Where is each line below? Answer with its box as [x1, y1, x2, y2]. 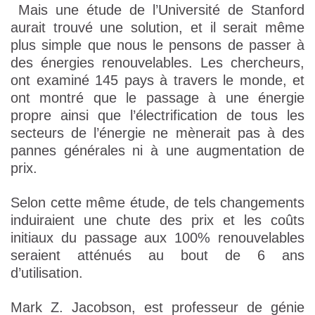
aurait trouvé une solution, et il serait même [11, 20, 304, 36]
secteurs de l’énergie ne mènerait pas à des [11, 125, 304, 141]
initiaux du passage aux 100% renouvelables [11, 230, 304, 246]
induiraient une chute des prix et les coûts [11, 212, 304, 229]
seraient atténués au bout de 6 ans [11, 247, 304, 264]
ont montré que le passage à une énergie [11, 90, 304, 106]
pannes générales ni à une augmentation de [11, 143, 304, 159]
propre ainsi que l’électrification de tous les [11, 108, 304, 124]
